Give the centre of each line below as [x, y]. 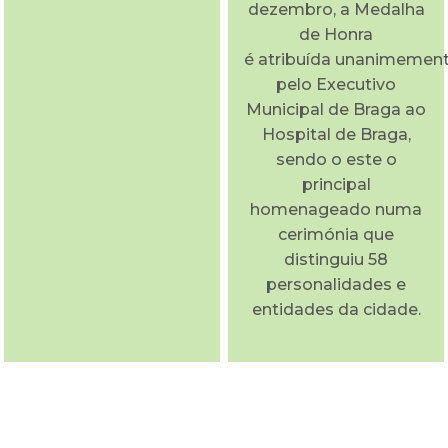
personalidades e [336, 284]
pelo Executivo [336, 84]
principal [336, 184]
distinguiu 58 [336, 259]
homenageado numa [336, 209]
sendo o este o [336, 159]
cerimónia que [336, 234]
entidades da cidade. [336, 309]
